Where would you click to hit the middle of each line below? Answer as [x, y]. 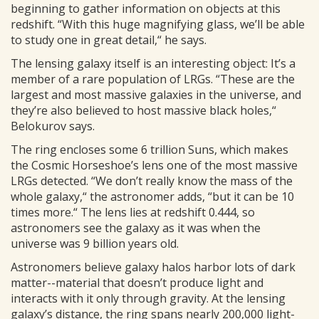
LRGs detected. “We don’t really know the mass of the [152, 181]
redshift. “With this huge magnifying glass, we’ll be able [158, 24]
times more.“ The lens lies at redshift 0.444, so [133, 212]
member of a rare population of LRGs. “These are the [153, 79]
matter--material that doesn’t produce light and [137, 283]
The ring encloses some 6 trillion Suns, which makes [150, 150]
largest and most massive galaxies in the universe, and [156, 95]
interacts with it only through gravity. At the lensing [148, 298]
